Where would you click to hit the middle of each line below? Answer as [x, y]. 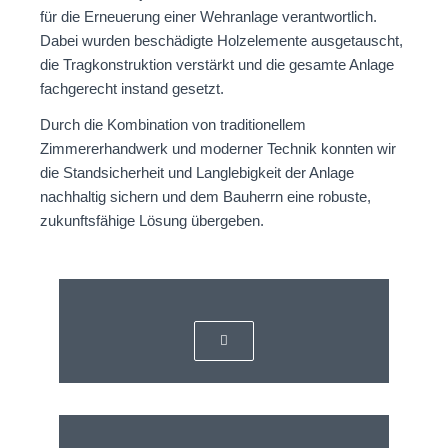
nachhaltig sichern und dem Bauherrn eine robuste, [205, 196]
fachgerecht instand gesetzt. [132, 88]
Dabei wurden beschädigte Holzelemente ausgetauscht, [221, 40]
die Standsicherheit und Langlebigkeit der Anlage [197, 172]
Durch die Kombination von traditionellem [173, 124]
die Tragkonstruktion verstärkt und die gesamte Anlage [217, 64]
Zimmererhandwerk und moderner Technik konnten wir [218, 148]
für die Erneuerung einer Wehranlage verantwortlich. [208, 16]
